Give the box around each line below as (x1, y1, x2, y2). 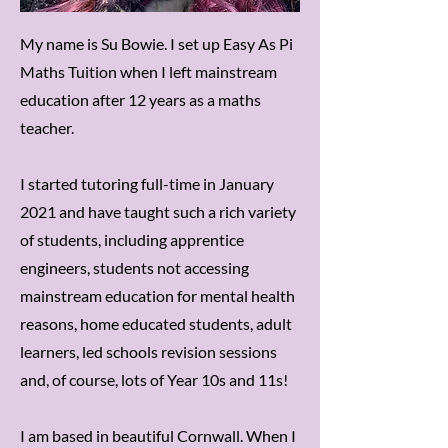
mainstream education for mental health (20, 286, 295, 305)
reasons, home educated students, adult (20, 314, 292, 333)
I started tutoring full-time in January (20, 174, 274, 193)
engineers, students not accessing (20, 258, 249, 277)
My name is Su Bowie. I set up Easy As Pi (20, 34, 293, 53)
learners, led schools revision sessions (20, 342, 277, 361)
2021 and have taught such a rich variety (20, 202, 296, 221)
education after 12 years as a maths (20, 90, 261, 109)
